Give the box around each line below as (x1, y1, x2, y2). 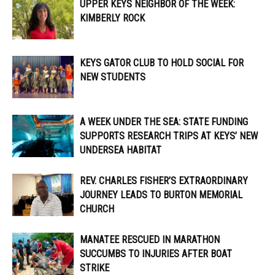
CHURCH (80, 203, 114, 215)
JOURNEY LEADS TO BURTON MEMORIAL (80, 189, 242, 201)
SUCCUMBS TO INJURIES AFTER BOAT (80, 248, 232, 260)
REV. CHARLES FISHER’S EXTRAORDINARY (80, 175, 248, 187)
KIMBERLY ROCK (80, 12, 145, 25)
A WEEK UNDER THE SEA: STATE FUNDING (80, 116, 248, 128)
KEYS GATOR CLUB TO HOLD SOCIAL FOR (80, 57, 244, 69)
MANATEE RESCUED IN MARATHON (80, 234, 220, 246)
